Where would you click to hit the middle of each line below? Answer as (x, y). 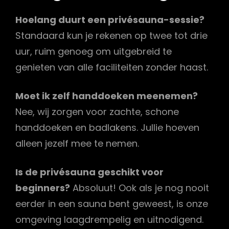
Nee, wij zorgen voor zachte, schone (97, 112)
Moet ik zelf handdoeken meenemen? (107, 96)
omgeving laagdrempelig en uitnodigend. (109, 220)
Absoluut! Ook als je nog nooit (140, 188)
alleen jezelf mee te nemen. (77, 144)
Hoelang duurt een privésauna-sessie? (110, 20)
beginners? (43, 188)
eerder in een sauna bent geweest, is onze (112, 204)
